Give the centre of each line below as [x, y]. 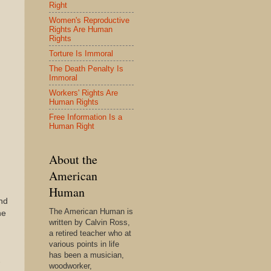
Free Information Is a [86, 117]
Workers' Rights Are [83, 93]
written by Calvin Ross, [90, 222]
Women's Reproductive [89, 20]
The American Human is [91, 211]
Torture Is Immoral [81, 53]
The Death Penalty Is [86, 68]
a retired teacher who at [90, 233]
